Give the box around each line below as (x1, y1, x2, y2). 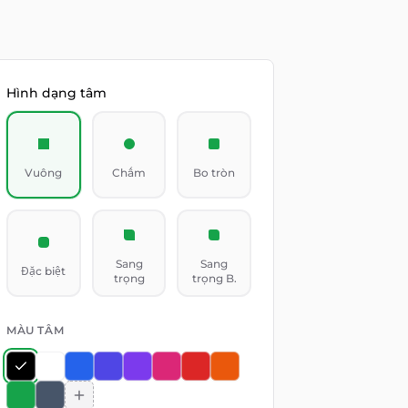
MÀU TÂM (6, 323, 65, 337)
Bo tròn (193, 166, 236, 179)
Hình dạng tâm (6, 85, 107, 101)
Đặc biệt (21, 264, 66, 278)
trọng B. (191, 271, 237, 285)
